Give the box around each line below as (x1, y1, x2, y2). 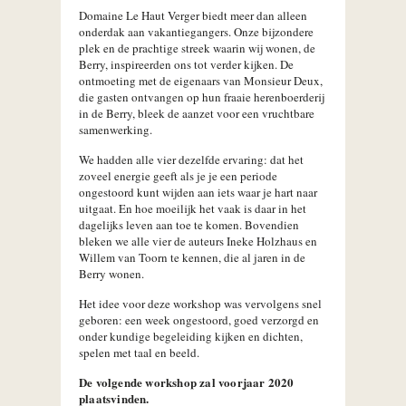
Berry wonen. (79, 266, 144, 282)
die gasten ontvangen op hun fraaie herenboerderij (79, 89, 324, 105)
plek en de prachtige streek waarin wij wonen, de (79, 40, 315, 56)
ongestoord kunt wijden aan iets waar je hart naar (79, 184, 317, 200)
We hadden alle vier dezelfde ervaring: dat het (79, 151, 304, 168)
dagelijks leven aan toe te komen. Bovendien (79, 217, 299, 233)
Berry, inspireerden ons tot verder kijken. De (79, 56, 294, 72)
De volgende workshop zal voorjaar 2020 (79, 373, 295, 391)
